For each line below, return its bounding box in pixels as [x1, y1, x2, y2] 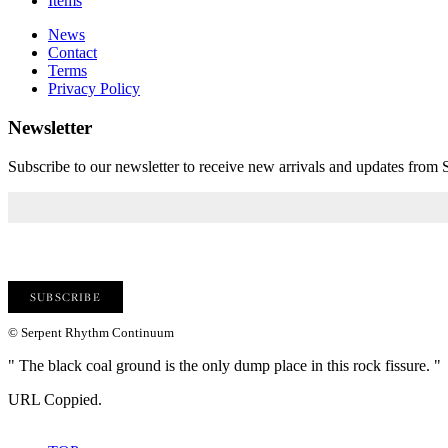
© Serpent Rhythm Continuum [8, 325, 174, 341]
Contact [48, 44, 97, 62]
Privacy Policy [48, 80, 140, 98]
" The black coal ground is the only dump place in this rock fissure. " [8, 357, 441, 375]
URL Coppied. [8, 391, 102, 409]
